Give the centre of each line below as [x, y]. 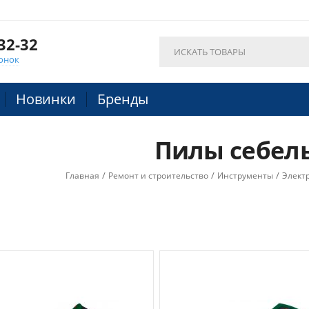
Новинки [46, 99]
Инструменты [246, 176]
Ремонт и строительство [159, 176]
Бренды [123, 99]
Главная [83, 176]
